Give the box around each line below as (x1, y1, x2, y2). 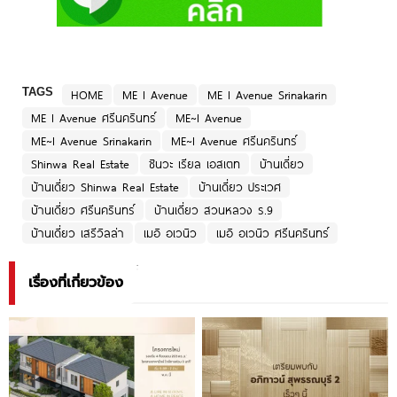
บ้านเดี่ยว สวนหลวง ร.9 (154, 201, 273, 220)
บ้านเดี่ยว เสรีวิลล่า (31, 224, 124, 243)
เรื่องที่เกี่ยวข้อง (28, 272, 123, 294)
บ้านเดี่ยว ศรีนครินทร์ (31, 201, 135, 220)
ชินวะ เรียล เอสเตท (149, 155, 240, 174)
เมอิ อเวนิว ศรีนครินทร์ (216, 224, 329, 243)
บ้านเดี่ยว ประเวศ (198, 178, 281, 197)
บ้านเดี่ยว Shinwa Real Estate (31, 178, 179, 197)
